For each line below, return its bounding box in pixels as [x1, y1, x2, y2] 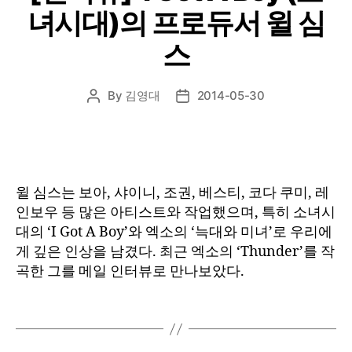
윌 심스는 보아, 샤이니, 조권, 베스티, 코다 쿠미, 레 [16, 184, 329, 202]
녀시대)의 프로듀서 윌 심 [27, 5, 325, 40]
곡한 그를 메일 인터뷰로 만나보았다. [16, 262, 244, 280]
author [93, 106, 130, 121]
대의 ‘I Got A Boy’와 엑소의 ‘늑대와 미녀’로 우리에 [16, 223, 332, 241]
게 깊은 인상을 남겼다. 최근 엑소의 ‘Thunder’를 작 [16, 243, 335, 261]
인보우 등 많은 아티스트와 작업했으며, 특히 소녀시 [16, 203, 335, 222]
